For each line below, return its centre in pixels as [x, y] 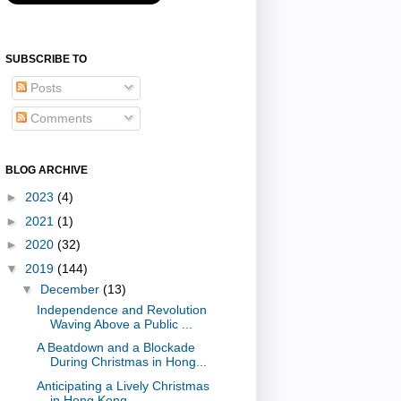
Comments [60, 118]
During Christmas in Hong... [128, 362]
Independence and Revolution [121, 309]
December [71, 289]
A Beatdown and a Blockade [115, 348]
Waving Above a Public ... [121, 324]
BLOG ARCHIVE [47, 170]
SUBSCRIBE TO [46, 59]
